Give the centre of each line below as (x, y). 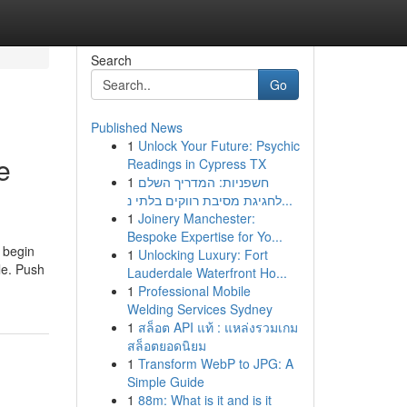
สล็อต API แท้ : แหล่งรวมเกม (218, 327)
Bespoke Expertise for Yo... (204, 236)
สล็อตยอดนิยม (166, 345)
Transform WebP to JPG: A (215, 363)
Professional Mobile (194, 291)
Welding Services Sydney (199, 309)
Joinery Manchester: (196, 218)
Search (111, 60)
